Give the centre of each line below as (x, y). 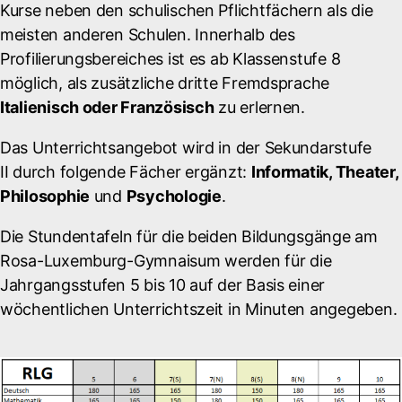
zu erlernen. (259, 107)
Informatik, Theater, (324, 172)
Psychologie (174, 196)
